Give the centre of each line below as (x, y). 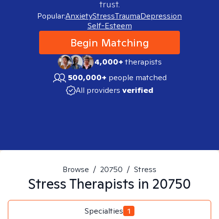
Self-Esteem (109, 26)
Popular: (51, 16)
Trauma (128, 16)
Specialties (104, 211)
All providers (98, 90)
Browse (76, 169)
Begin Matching (109, 43)
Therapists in (109, 184)
